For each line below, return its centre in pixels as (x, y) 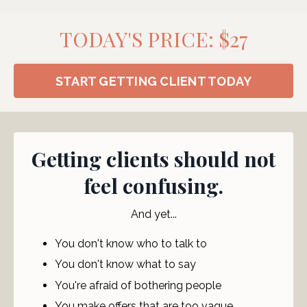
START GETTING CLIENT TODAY (153, 81)
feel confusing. (153, 186)
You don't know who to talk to (131, 244)
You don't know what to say (125, 265)
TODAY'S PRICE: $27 (153, 39)
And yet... (153, 214)
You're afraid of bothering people (138, 285)
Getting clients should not (153, 159)
